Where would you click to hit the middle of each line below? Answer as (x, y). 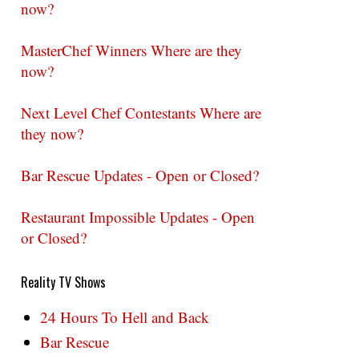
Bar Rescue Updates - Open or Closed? (140, 175)
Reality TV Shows (63, 282)
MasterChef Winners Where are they (131, 50)
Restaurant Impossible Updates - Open (138, 217)
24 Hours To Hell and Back (124, 317)
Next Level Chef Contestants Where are (141, 113)
